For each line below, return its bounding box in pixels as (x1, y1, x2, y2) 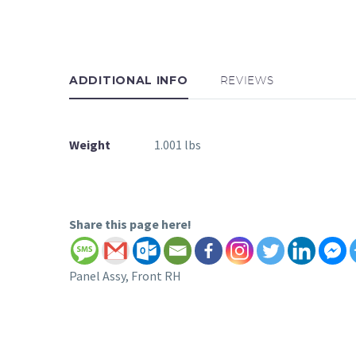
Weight (69, 136, 110, 153)
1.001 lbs (154, 136, 201, 153)
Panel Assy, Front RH (69, 267, 181, 284)
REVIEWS (219, 73, 274, 87)
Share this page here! (69, 215, 192, 232)
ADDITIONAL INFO (69, 72, 188, 87)
